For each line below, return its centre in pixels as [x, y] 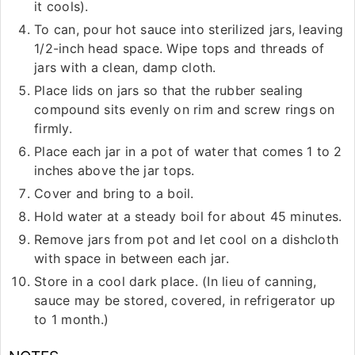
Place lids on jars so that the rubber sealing [169, 91]
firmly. [53, 129]
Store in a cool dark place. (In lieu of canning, [175, 282]
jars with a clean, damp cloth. [125, 68]
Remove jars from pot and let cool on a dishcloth [186, 240]
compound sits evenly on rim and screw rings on [185, 110]
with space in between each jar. [132, 259]
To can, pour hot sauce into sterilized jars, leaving [189, 30]
